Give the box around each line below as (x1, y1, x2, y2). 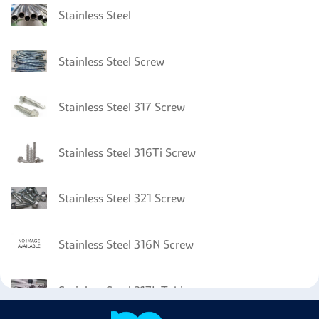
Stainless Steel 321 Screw (58, 191, 185, 205)
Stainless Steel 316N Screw (58, 236, 194, 251)
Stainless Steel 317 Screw (58, 100, 185, 114)
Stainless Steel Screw (58, 53, 164, 68)
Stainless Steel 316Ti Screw (58, 145, 196, 159)
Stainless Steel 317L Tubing (58, 283, 196, 298)
